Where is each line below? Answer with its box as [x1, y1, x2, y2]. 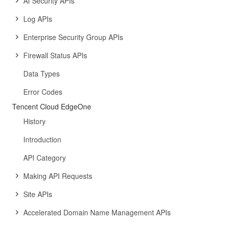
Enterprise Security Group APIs [23, 32, 123, 42]
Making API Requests [23, 171, 92, 181]
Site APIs [23, 189, 52, 199]
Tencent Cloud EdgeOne [12, 101, 91, 111]
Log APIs [23, 14, 52, 24]
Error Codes [23, 87, 62, 97]
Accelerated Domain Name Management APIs [23, 207, 171, 217]
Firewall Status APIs [23, 50, 87, 60]
